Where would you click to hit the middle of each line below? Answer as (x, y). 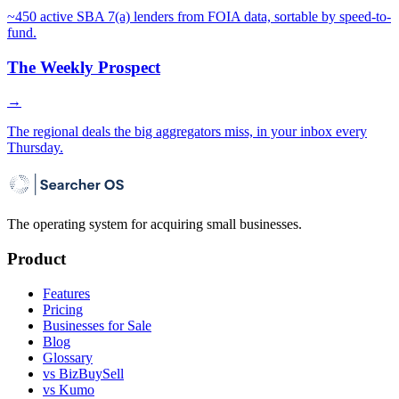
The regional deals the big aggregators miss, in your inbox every (187, 132)
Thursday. (35, 148)
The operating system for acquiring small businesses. (155, 224)
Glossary (68, 357)
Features (66, 293)
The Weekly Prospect (84, 67)
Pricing (63, 309)
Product (37, 258)
